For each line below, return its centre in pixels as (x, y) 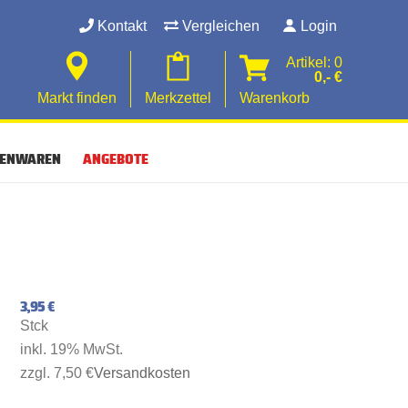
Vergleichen (219, 26)
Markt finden (77, 98)
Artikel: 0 (314, 62)
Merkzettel (178, 98)
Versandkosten (142, 372)
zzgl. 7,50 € (57, 372)
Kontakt (120, 26)
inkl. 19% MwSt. (71, 349)
